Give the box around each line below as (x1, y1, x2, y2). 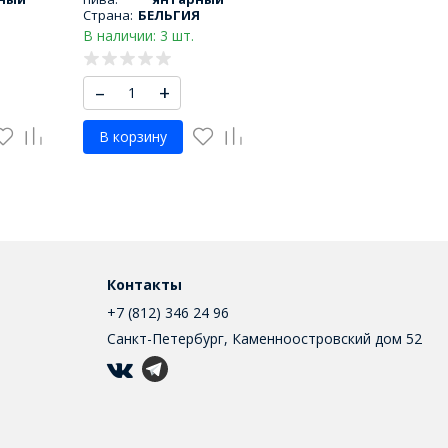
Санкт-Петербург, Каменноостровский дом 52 (107, 329, 423, 349)
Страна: (83, 5, 133, 24)
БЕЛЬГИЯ (137, 5, 200, 24)
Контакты (107, 275, 183, 295)
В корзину (99, 127, 167, 147)
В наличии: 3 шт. (83, 26, 194, 46)
